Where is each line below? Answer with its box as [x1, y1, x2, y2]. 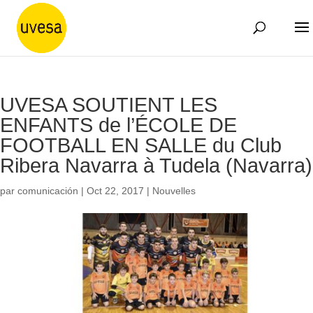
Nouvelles [152, 185, 196, 196]
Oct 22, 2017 [87, 185, 144, 196]
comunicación [17, 185, 78, 196]
